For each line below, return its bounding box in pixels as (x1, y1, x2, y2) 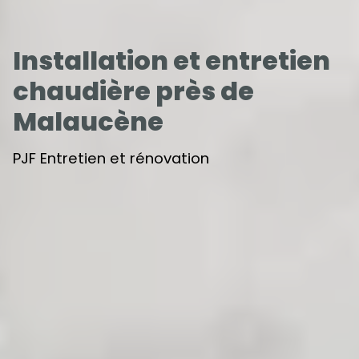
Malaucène (13, 103, 163, 140)
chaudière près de (13, 73, 254, 110)
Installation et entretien (13, 42, 330, 79)
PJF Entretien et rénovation (13, 148, 209, 169)
